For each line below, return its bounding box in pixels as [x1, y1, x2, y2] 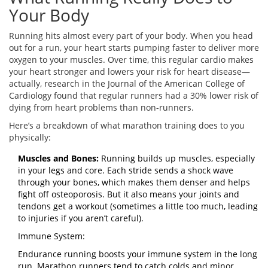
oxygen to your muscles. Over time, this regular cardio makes [9, 54, 254, 66]
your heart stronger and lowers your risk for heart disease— [9, 66, 250, 78]
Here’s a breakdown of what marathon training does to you [9, 120, 245, 132]
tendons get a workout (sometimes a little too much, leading [18, 200, 258, 212]
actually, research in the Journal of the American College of [9, 78, 245, 90]
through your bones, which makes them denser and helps [18, 176, 250, 188]
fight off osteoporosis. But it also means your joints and [18, 188, 239, 200]
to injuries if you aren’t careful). [18, 212, 144, 224]
